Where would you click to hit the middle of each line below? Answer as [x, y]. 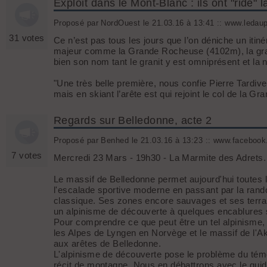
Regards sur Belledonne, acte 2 [133, 121]
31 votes [27, 38]
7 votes [27, 156]
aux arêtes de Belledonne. [108, 244]
